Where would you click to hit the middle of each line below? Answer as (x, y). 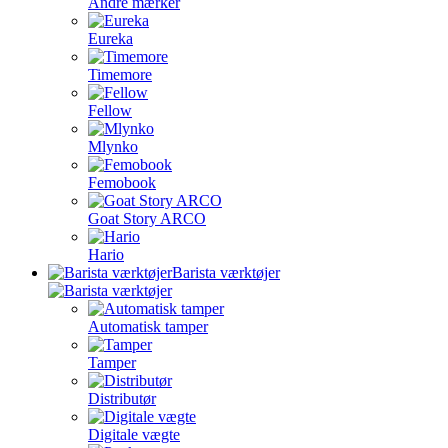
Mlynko (113, 146)
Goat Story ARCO (147, 218)
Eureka (110, 38)
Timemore (120, 74)
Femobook (122, 182)
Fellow (110, 110)
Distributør (122, 398)
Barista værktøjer (226, 272)
